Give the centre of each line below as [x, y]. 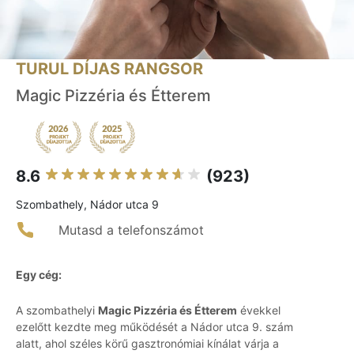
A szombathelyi [57, 311]
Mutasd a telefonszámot [131, 230]
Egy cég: [39, 275]
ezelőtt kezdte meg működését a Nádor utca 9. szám [154, 327]
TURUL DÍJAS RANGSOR [109, 69]
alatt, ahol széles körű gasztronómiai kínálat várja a [147, 344]
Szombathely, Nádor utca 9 [87, 205]
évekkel [259, 311]
